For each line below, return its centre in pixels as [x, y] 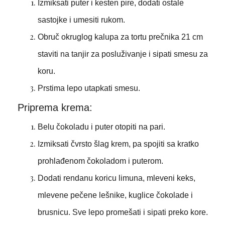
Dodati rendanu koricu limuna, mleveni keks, [116, 178]
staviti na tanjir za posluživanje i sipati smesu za [123, 54]
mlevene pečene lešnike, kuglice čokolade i [115, 195]
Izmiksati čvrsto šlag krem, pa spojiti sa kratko [118, 144]
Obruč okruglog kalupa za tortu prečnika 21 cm [120, 37]
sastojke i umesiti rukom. [81, 20]
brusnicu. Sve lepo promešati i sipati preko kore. [123, 212]
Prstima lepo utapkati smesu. [89, 88]
